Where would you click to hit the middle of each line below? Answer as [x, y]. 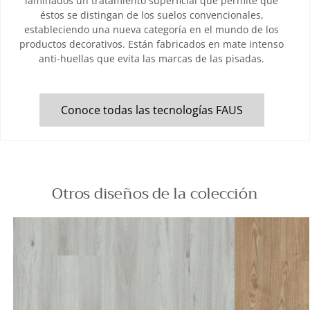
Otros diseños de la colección [155, 193]
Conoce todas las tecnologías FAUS [152, 110]
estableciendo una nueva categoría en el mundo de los [152, 30]
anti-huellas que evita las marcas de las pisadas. [152, 59]
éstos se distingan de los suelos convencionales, [152, 15]
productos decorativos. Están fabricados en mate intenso [152, 44]
